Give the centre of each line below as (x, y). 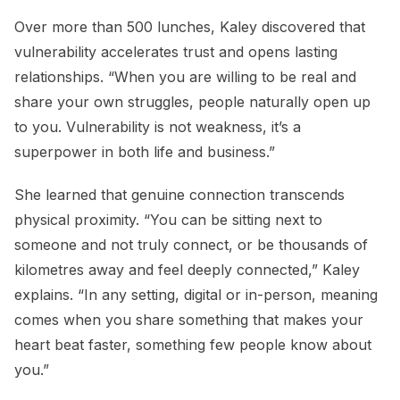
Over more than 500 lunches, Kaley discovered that (190, 26)
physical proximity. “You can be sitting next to (168, 219)
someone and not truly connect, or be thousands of (191, 244)
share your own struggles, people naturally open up (192, 101)
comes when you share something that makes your (189, 319)
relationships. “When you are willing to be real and (185, 76)
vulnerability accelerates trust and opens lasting (176, 51)
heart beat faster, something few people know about (193, 344)
